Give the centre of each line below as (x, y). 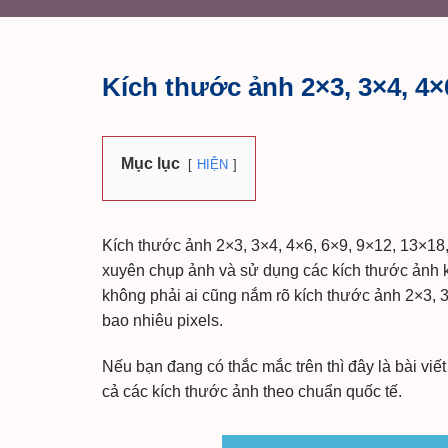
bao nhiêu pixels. (162, 320)
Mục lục (150, 163)
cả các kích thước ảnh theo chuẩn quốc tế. (252, 391)
